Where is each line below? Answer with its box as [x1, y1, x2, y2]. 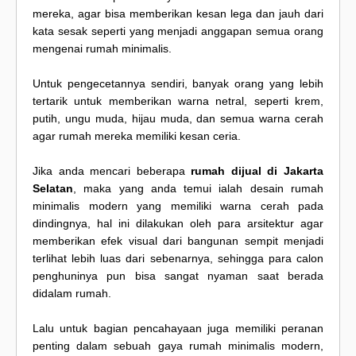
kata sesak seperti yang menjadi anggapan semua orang [33, 25, 323, 38]
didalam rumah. [33, 287, 111, 300]
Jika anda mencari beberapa [33, 164, 192, 178]
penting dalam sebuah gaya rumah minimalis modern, [33, 339, 323, 353]
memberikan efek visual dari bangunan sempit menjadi [33, 234, 323, 248]
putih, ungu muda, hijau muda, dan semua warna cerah [33, 112, 323, 126]
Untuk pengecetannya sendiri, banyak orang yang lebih [33, 77, 323, 91]
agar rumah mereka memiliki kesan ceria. [33, 130, 241, 143]
